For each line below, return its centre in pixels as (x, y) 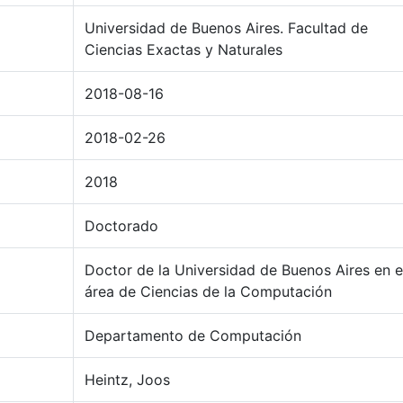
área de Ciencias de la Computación (208, 291)
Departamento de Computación (193, 336)
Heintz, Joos (127, 380)
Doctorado (121, 226)
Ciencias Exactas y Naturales (184, 49)
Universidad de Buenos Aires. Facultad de (226, 28)
